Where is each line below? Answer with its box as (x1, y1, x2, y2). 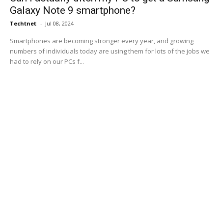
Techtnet (10, 20, 36, 27)
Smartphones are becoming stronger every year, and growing (10, 36, 193, 45)
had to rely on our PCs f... (10, 57, 84, 66)
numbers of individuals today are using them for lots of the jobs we (10, 47, 210, 55)
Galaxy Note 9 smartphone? (10, 4, 136, 16)
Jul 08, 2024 (45, 20, 74, 27)
